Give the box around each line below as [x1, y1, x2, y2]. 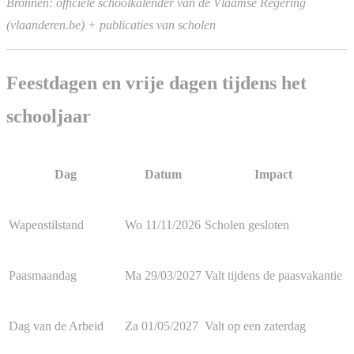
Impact [254, 167, 292, 181]
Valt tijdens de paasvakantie [205, 268, 342, 282]
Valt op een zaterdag [205, 318, 306, 333]
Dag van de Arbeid [9, 318, 104, 333]
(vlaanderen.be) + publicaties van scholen [6, 18, 216, 32]
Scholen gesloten [205, 217, 289, 232]
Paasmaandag [9, 268, 77, 282]
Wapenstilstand [9, 217, 84, 232]
